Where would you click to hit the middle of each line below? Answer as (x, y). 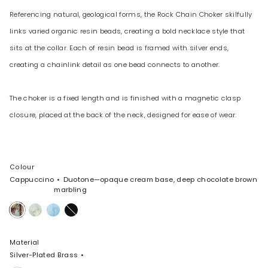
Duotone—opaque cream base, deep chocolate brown (160, 180)
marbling (70, 190)
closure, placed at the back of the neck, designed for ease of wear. (123, 115)
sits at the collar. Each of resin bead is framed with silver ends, (119, 48)
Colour (22, 167)
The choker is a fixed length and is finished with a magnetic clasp (125, 98)
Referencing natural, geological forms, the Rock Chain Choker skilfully (131, 15)
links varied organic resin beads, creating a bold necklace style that (127, 31)
